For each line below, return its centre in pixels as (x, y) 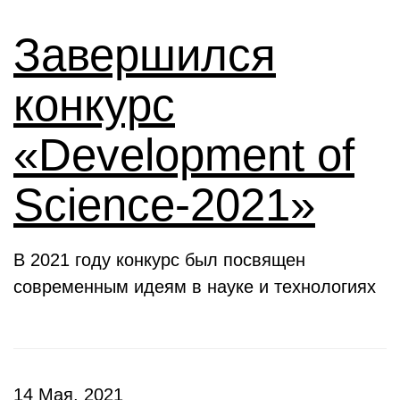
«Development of (184, 155)
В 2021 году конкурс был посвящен (159, 260)
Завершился (145, 55)
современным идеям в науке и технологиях (195, 287)
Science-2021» (164, 205)
